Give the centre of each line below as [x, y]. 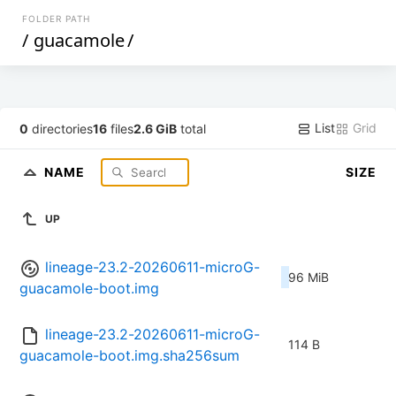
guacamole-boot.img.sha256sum [129, 356]
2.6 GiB [156, 128]
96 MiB [308, 278]
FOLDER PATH [57, 19]
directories [61, 128]
